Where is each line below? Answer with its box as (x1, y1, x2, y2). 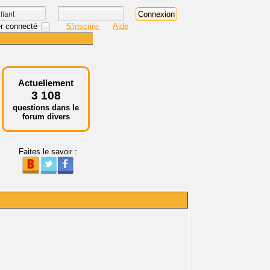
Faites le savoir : (18, 147, 77, 156)
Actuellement (18, 78, 74, 88)
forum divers (22, 112, 70, 121)
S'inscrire (66, 21, 101, 31)
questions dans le (13, 103, 79, 112)
